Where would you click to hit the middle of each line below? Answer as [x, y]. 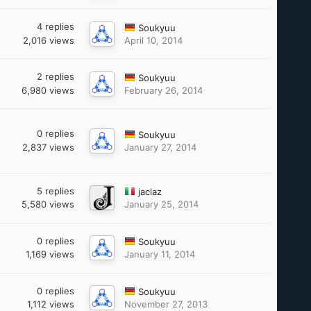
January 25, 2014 [162, 204]
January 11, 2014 [160, 254]
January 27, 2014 [161, 147]
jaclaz [150, 192]
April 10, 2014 [154, 40]
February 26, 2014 [164, 90]
